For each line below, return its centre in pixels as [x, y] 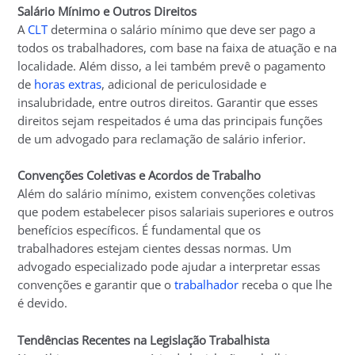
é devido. [43, 303]
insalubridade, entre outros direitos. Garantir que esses [168, 102]
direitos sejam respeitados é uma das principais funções [170, 120]
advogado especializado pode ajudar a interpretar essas [169, 267]
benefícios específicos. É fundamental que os [139, 230]
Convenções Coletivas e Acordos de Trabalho [139, 176]
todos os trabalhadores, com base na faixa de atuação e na [177, 47]
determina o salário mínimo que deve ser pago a [182, 29]
